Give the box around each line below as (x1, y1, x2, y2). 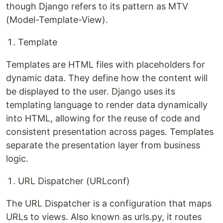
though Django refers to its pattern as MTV (6, 1, 188, 11)
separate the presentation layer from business (6, 140, 200, 150)
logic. (6, 153, 28, 164)
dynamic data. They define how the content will (6, 73, 208, 83)
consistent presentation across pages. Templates (6, 126, 214, 137)
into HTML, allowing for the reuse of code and (6, 113, 200, 123)
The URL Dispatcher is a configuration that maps (6, 198, 212, 209)
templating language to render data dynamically (6, 100, 208, 110)
